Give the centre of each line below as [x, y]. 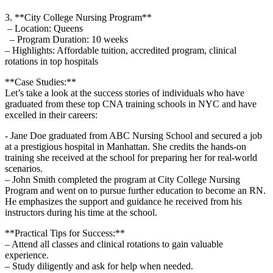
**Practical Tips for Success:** [65, 233]
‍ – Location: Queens [44, 28]
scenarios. [24, 168]
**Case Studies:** [41, 82]
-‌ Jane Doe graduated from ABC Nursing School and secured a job [133, 135]
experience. [27, 255]
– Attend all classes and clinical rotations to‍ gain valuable [114, 244]
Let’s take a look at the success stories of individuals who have [125, 93]
